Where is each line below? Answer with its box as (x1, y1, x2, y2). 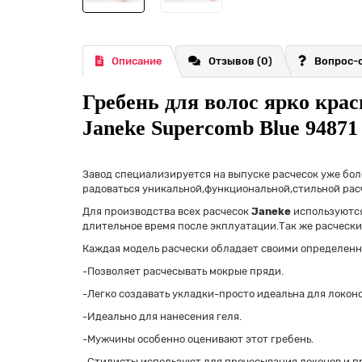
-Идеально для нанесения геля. (82, 310, 242, 323)
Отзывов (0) (208, 55, 272, 68)
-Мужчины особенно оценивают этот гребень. (82, 333, 314, 346)
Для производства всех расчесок (82, 205, 251, 218)
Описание (112, 55, 162, 68)
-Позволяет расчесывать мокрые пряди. (82, 265, 284, 278)
